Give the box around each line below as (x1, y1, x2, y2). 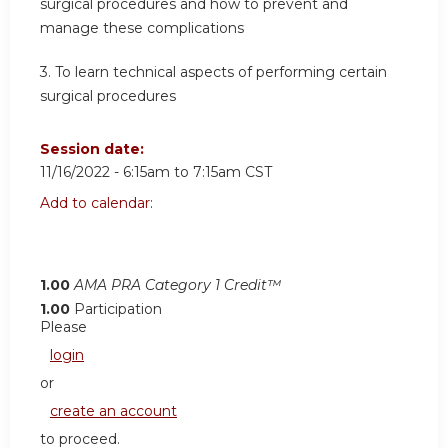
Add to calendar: (40, 194, 157, 213)
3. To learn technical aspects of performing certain (40, 62, 387, 81)
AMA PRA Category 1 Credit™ (74, 276, 281, 295)
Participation (74, 300, 162, 319)
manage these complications (40, 19, 244, 38)
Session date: (40, 140, 148, 159)
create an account (50, 402, 177, 421)
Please (40, 318, 87, 337)
